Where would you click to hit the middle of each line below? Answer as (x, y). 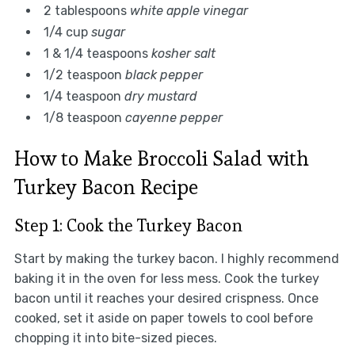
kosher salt (183, 53)
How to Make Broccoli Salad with (161, 158)
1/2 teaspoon (84, 74)
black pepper (164, 74)
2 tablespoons (86, 10)
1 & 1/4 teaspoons (97, 53)
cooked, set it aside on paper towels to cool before (163, 318)
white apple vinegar (189, 10)
